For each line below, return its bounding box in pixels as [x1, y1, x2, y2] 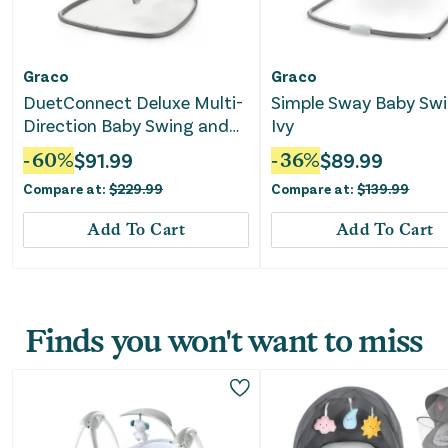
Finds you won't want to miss [25, 322, 423, 361]
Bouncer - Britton [23, 137, 161, 160]
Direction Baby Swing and [23, 114, 229, 137]
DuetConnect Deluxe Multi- [23, 91, 243, 114]
